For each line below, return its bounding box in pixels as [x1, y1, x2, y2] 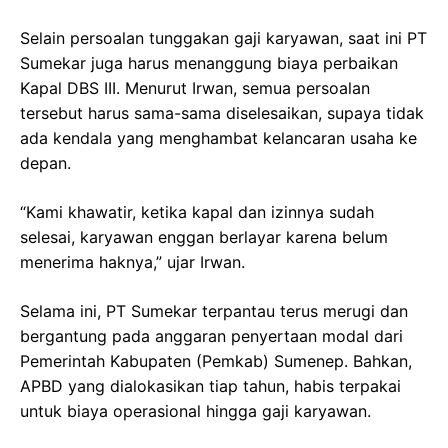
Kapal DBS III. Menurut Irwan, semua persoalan [20, 77, 370, 98]
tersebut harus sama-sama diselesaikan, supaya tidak [20, 102, 424, 123]
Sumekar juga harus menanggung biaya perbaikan [20, 52, 398, 73]
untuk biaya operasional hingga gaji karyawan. [20, 400, 371, 421]
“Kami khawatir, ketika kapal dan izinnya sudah [20, 201, 374, 222]
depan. [20, 152, 71, 173]
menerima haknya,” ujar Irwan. [20, 251, 245, 272]
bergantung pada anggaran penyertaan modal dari [20, 325, 403, 346]
